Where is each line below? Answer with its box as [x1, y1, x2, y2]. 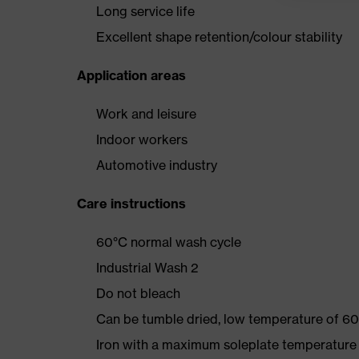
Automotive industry [96, 157, 217, 173]
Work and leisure [96, 106, 196, 122]
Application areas [77, 67, 186, 83]
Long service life [96, 3, 195, 19]
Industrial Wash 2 [96, 260, 199, 276]
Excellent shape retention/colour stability [96, 29, 342, 45]
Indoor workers [96, 131, 188, 147]
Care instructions [77, 196, 186, 212]
